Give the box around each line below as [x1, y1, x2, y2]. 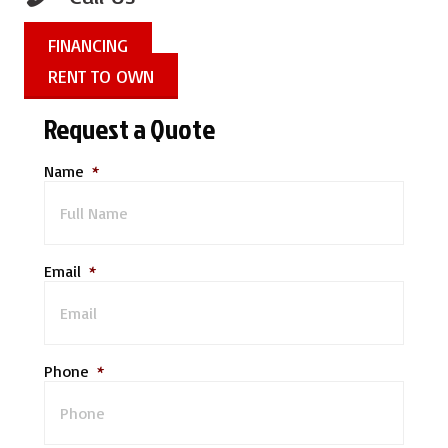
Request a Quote [44, 109, 215, 149]
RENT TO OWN [48, 65, 154, 88]
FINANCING [48, 34, 128, 57]
